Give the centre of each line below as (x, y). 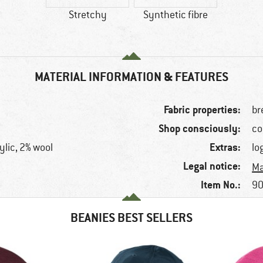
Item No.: (221, 185)
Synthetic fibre (176, 15)
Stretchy (87, 15)
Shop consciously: (200, 129)
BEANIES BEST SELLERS (131, 218)
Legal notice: (212, 166)
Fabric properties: (203, 110)
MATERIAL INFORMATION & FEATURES (131, 77)
